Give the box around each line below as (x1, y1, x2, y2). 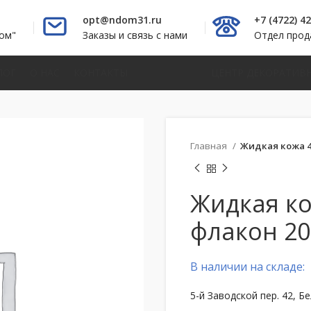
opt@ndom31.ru (83, 13, 162, 26)
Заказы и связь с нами (83, 28, 188, 42)
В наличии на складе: (190, 258, 305, 274)
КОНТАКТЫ (73, 66, 128, 79)
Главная (190, 140, 229, 152)
